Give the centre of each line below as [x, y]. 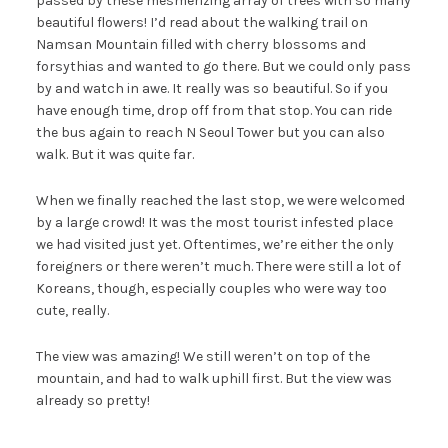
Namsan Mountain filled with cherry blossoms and [200, 44]
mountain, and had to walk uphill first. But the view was [213, 378]
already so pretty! [92, 400]
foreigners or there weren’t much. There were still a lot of [218, 266]
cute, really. [72, 310]
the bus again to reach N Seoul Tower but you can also [210, 132]
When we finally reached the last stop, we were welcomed [220, 200]
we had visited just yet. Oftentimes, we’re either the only [214, 244]
